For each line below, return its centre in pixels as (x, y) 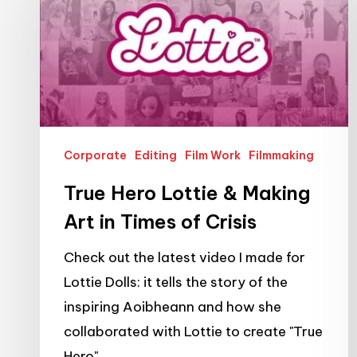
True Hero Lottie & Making (187, 192)
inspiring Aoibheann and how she (173, 306)
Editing (156, 155)
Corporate (95, 155)
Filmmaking (281, 155)
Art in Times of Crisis (160, 221)
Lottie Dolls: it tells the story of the (176, 282)
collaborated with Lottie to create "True (193, 331)
